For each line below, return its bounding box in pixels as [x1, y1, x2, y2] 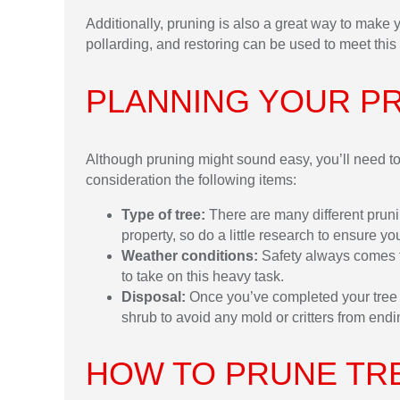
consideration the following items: [86, 171, 296, 187]
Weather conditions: [121, 247, 258, 263]
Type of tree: [121, 206, 205, 222]
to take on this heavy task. [121, 268, 284, 284]
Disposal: [121, 288, 186, 304]
